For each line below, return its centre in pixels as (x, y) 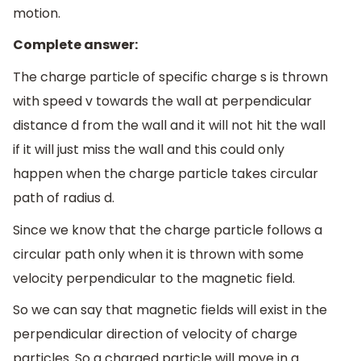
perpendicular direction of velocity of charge (155, 334)
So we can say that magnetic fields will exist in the (170, 310)
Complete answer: (75, 45)
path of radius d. (64, 198)
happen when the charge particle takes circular (166, 174)
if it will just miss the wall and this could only (149, 149)
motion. (37, 13)
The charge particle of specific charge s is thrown (170, 77)
